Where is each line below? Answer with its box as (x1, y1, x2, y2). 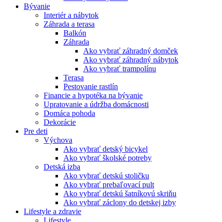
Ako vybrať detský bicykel (63, 145, 148, 153)
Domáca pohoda (44, 109, 95, 117)
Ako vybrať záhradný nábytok (83, 55, 178, 64)
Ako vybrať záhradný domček (83, 47, 178, 55)
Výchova (44, 136, 72, 144)
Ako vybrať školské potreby (63, 154, 152, 162)
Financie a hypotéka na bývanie (44, 91, 143, 100)
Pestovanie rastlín (63, 82, 118, 91)
